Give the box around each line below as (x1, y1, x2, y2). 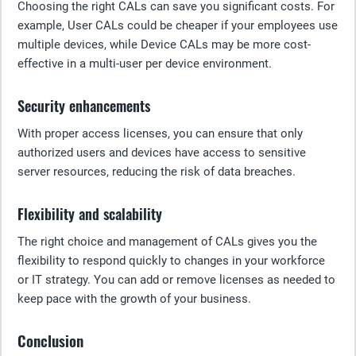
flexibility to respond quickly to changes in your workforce (17, 253, 325, 268)
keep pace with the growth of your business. (17, 292, 251, 306)
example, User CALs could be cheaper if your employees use (17, 18, 338, 33)
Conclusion (17, 330, 83, 351)
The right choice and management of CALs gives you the (17, 234, 317, 249)
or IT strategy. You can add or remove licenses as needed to (17, 273, 335, 287)
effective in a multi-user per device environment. (17, 56, 272, 71)
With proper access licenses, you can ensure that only (17, 126, 303, 141)
